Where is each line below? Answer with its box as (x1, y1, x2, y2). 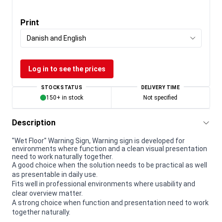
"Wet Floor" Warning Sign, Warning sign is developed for (12, 136, 185, 145)
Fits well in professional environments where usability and (12, 179, 195, 188)
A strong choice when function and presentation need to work (12, 198, 209, 207)
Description (12, 117, 55, 127)
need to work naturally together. (12, 152, 113, 161)
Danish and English (27, 34, 86, 42)
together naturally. (12, 208, 70, 216)
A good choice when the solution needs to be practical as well (12, 161, 207, 169)
